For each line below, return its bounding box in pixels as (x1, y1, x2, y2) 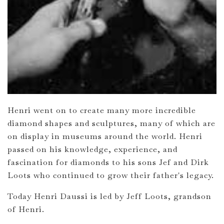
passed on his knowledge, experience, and (7, 144, 177, 155)
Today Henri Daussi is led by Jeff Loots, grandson (7, 191, 211, 202)
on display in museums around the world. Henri (7, 131, 202, 142)
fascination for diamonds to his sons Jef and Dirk (7, 157, 209, 168)
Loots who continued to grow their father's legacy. (7, 170, 214, 181)
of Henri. (7, 204, 44, 215)
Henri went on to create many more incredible (7, 105, 196, 116)
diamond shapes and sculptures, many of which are (7, 118, 215, 129)
